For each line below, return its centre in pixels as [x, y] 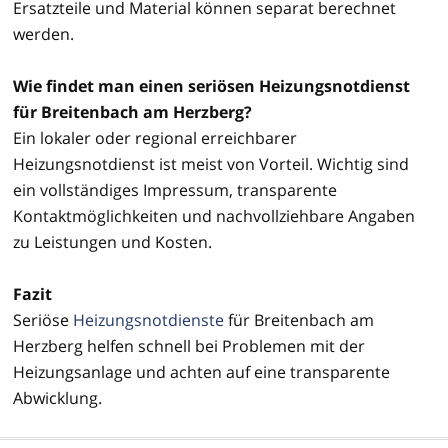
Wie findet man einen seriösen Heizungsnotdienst [211, 85]
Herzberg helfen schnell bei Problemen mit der [189, 345]
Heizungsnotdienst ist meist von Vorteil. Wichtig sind [211, 163]
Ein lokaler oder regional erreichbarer [155, 137]
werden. [43, 33]
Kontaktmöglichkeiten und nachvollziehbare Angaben [214, 215]
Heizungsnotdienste [148, 319]
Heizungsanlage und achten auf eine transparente [201, 371]
